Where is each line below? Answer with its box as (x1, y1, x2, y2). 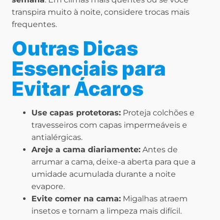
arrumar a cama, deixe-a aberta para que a (31, 157, 195, 167)
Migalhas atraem (121, 194, 188, 204)
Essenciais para (12, 56, 166, 81)
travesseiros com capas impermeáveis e (31, 120, 187, 130)
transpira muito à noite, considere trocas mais (12, 7, 190, 17)
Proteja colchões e (121, 108, 194, 118)
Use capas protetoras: (31, 108, 121, 118)
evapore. (31, 182, 65, 192)
